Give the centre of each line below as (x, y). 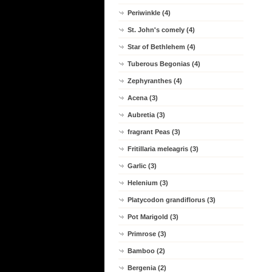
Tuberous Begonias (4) (164, 64)
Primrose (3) (147, 234)
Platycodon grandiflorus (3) (172, 200)
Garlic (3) (142, 166)
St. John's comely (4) (161, 30)
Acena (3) (143, 98)
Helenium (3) (148, 183)
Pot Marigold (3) (153, 217)
